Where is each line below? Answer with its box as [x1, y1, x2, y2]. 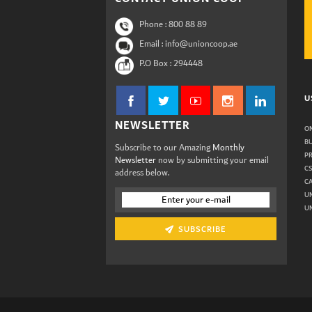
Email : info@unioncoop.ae [139, 37, 237, 52]
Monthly [212, 141, 244, 156]
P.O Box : [139, 56, 171, 72]
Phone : [139, 17, 166, 33]
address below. [115, 166, 169, 181]
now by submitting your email [158, 153, 269, 169]
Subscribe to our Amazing [115, 141, 212, 156]
